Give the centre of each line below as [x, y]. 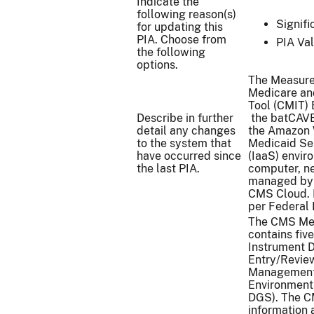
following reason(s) [186, 14]
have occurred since [189, 156]
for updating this [180, 27]
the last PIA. [168, 169]
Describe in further [185, 118]
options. [157, 65]
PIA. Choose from [182, 40]
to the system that [184, 143]
